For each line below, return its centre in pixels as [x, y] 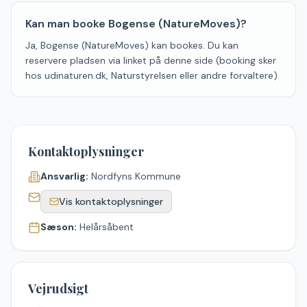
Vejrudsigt [58, 288]
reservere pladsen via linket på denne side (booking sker [151, 60]
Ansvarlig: [64, 176]
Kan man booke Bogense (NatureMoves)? [136, 24]
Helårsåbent [107, 227]
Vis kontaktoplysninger [111, 201]
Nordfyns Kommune [136, 176]
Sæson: [59, 227]
